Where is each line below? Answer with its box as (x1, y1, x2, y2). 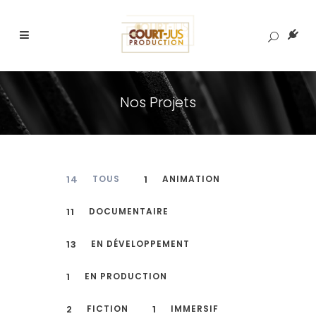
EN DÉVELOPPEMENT (91, 237, 190, 250)
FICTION (87, 302, 128, 315)
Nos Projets (120, 92, 196, 112)
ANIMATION (162, 172, 220, 185)
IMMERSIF (171, 302, 219, 315)
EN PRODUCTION (85, 269, 167, 282)
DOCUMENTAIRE (89, 205, 169, 217)
